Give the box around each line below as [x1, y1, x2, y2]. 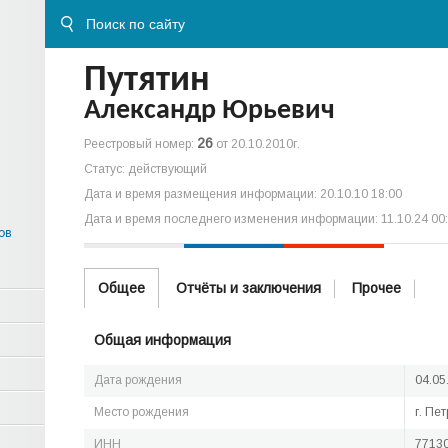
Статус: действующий [84, 162, 207, 176]
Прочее [352, 280, 401, 296]
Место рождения [94, 405, 189, 419]
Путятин [84, 63, 210, 99]
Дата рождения [94, 373, 182, 387]
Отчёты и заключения [176, 280, 321, 296]
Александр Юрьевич [84, 97, 335, 125]
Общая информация [94, 332, 231, 348]
